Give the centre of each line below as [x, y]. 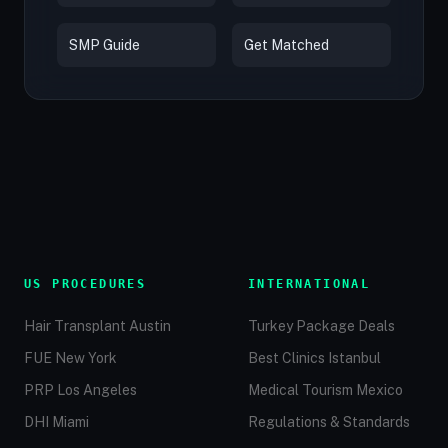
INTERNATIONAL [309, 284]
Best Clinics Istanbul [314, 358]
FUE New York [70, 358]
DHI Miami [56, 422]
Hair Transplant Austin [97, 326]
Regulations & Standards [329, 422]
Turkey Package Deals [321, 326]
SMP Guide [104, 45]
